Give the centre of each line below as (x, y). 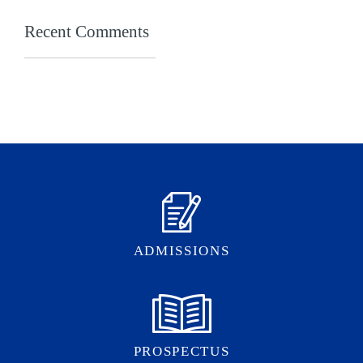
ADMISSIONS (181, 251)
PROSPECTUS (181, 352)
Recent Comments (87, 32)
